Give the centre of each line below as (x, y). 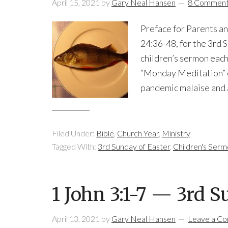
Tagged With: (75, 146)
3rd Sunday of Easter (134, 146)
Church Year (138, 133)
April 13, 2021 (76, 219)
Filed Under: (74, 133)
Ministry (176, 133)
